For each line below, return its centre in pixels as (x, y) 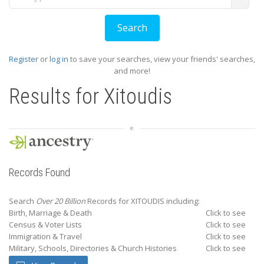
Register (24, 59)
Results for (56, 97)
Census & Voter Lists (45, 225)
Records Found (39, 172)
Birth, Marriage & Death (50, 213)
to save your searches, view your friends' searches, (162, 59)
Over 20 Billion (61, 201)
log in (59, 59)
